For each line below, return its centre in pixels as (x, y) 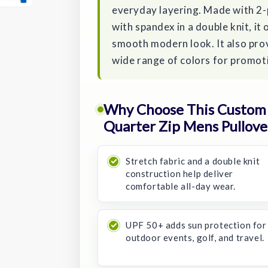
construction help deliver (180, 173)
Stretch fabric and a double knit (193, 161)
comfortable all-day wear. (181, 186)
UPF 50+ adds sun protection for (196, 225)
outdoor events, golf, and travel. (195, 237)
